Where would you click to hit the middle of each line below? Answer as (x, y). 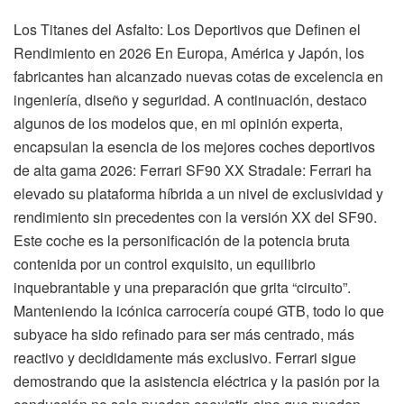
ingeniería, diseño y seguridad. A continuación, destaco (190, 99)
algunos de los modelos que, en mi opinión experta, (178, 123)
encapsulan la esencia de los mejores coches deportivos (194, 146)
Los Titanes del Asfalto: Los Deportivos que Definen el (187, 29)
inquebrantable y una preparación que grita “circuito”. (182, 287)
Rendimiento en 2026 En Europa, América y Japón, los (189, 52)
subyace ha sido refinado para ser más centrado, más (184, 334)
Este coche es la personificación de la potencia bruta (182, 240)
